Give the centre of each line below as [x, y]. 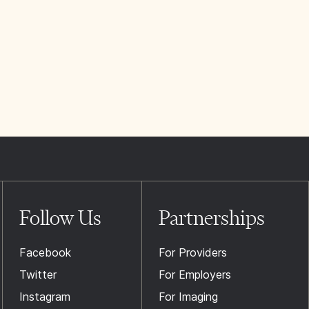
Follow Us [61, 218]
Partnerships [211, 218]
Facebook [46, 252]
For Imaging [188, 297]
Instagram [45, 297]
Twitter [38, 275]
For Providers [192, 252]
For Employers [195, 275]
